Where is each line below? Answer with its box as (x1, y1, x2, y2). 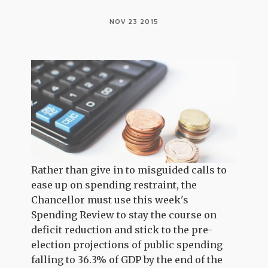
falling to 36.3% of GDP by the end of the (31, 253, 223, 266)
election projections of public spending (31, 238, 223, 251)
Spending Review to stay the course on (31, 208, 217, 221)
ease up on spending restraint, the (31, 178, 197, 191)
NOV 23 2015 (109, 17, 159, 26)
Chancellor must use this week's (31, 193, 189, 206)
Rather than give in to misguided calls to (31, 163, 227, 176)
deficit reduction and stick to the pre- (31, 223, 213, 236)
